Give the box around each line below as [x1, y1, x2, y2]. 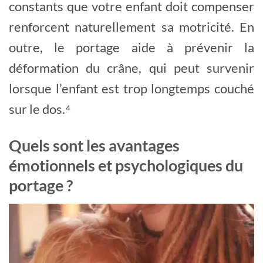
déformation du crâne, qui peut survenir [9, 59, 254, 76]
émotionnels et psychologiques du [9, 156, 243, 176]
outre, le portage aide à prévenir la [9, 39, 254, 55]
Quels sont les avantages [9, 136, 180, 156]
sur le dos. [9, 100, 65, 117]
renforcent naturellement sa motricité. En [9, 18, 254, 35]
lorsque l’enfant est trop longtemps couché [9, 80, 254, 96]
